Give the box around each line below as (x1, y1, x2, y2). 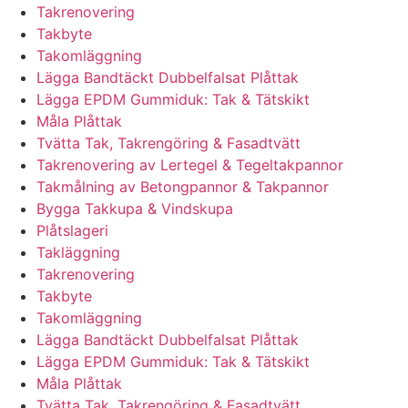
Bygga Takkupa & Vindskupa (36, 199, 233, 219)
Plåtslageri (36, 221, 108, 240)
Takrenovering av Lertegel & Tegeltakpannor (36, 156, 343, 175)
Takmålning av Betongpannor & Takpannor (36, 178, 329, 197)
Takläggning (36, 243, 120, 262)
